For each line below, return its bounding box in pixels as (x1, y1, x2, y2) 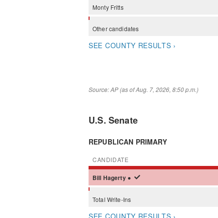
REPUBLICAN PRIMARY (89, 136, 167, 146)
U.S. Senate (89, 113, 138, 127)
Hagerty (103, 173, 127, 182)
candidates (109, 24, 139, 33)
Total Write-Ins (92, 195, 131, 203)
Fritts (110, 3, 124, 11)
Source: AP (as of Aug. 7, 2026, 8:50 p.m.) (89, 85, 199, 93)
